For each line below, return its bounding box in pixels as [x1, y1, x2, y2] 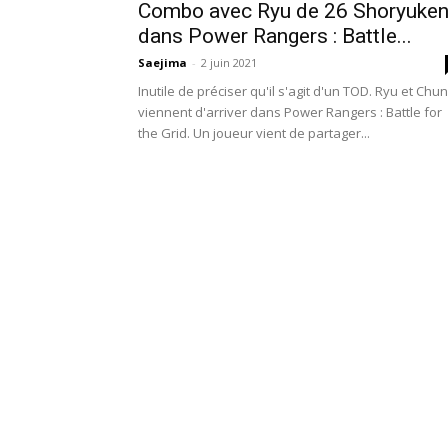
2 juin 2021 [201, 55, 257, 70]
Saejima [138, 55, 187, 70]
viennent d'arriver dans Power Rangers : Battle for [138, 103, 442, 121]
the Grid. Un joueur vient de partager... [138, 124, 370, 142]
